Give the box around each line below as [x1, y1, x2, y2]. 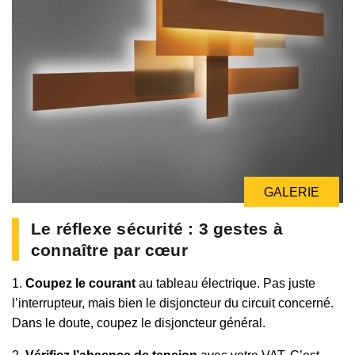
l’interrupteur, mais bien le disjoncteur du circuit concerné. [12, 296, 334, 310]
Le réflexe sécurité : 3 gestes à [31, 219, 283, 238]
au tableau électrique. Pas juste [136, 276, 315, 290]
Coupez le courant [25, 276, 136, 290]
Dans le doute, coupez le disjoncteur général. [12, 315, 265, 330]
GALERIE [264, 185, 319, 199]
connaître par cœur [31, 240, 188, 259]
